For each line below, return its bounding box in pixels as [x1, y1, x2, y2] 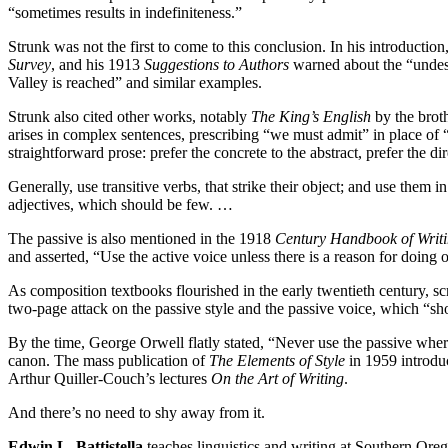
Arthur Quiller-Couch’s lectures [8, 369, 211, 387]
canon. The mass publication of [8, 351, 209, 369]
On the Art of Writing [211, 369, 344, 387]
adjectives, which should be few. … [8, 195, 233, 213]
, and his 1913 [51, 55, 144, 73]
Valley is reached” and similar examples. [8, 73, 262, 91]
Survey [8, 55, 51, 73]
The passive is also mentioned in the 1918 [8, 229, 275, 247]
